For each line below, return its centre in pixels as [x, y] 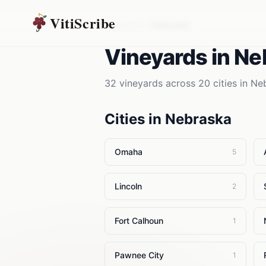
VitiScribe [83, 23]
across [180, 83]
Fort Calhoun [139, 221]
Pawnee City [139, 255]
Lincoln [128, 186]
